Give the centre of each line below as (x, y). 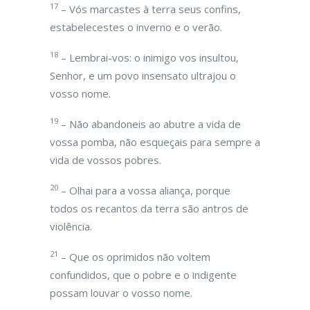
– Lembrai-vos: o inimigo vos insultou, (148, 57)
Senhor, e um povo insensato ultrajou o (143, 75)
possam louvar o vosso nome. (121, 293)
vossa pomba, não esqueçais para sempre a (155, 142)
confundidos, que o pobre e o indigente (143, 275)
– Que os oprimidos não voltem (134, 257)
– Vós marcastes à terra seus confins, (149, 9)
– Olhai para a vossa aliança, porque (144, 190)
